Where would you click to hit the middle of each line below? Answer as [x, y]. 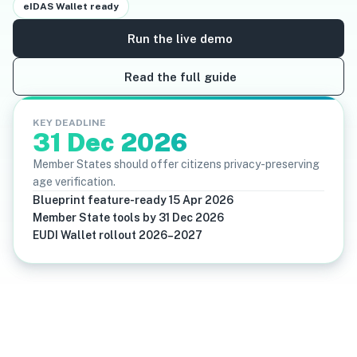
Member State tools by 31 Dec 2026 [128, 218]
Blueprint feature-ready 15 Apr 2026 [133, 200]
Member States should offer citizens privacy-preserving [176, 164]
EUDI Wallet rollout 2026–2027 [118, 235]
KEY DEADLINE [69, 123]
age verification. [74, 182]
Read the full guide [180, 76]
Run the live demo [180, 38]
